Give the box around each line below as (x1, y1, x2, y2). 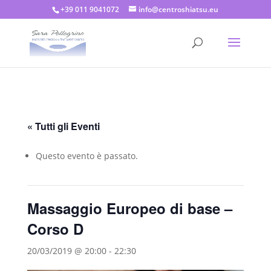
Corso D (27, 218, 83, 239)
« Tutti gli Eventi (27, 119, 100, 133)
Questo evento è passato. (35, 150, 138, 162)
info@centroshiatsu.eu (139, 4, 219, 15)
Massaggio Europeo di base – (27, 198, 232, 218)
